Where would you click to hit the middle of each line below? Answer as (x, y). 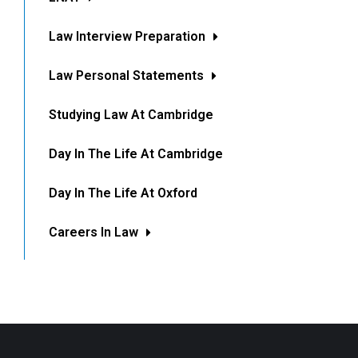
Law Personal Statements (126, 76)
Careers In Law (93, 233)
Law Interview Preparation (127, 37)
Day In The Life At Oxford (123, 193)
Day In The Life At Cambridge (136, 154)
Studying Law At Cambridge (131, 115)
